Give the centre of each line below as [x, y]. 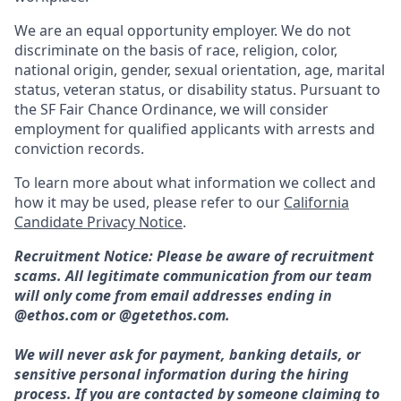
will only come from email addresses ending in [173, 295]
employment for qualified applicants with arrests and [195, 128]
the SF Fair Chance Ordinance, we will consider [171, 109]
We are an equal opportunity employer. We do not [183, 30]
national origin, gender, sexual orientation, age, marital [200, 69]
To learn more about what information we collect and [195, 182]
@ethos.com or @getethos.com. [122, 315]
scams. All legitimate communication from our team [193, 275]
